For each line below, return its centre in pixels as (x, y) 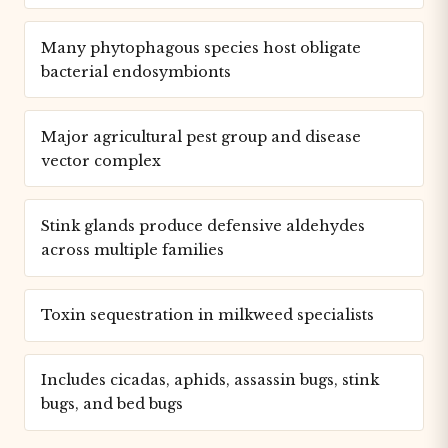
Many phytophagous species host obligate (201, 47)
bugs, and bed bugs (112, 404)
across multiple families (132, 249)
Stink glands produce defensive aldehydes (203, 225)
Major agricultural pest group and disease (201, 136)
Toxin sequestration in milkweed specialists (207, 315)
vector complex (101, 160)
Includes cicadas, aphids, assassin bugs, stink (210, 380)
